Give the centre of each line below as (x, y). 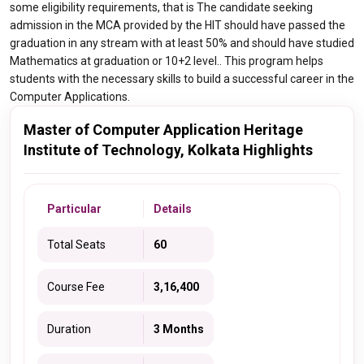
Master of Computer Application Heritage (163, 130)
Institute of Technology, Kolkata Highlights (168, 150)
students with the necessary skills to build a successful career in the (182, 79)
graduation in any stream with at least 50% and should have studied (182, 43)
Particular (74, 209)
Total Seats (76, 245)
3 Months (179, 329)
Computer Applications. (70, 97)
